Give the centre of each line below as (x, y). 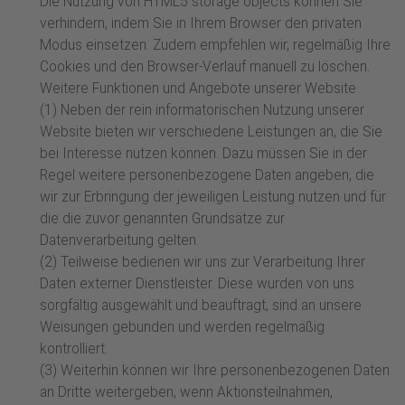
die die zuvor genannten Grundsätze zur (162, 219)
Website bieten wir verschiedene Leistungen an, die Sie (211, 132)
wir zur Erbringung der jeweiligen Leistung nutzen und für (213, 198)
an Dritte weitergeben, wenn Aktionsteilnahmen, (186, 393)
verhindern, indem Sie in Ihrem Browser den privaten (201, 24)
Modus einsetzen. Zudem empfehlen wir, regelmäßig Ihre (215, 46)
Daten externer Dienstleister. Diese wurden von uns (197, 284)
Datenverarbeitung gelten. (119, 241)
